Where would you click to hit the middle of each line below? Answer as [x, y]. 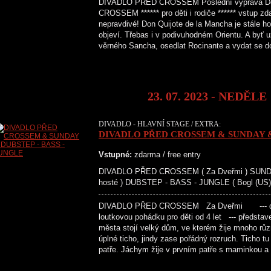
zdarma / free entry [166, 155]
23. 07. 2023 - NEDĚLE [207, 96]
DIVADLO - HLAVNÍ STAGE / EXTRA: [160, 124]
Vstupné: [115, 155]
